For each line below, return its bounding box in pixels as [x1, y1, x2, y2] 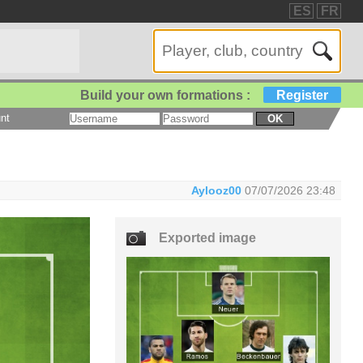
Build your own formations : [80, 88, 251, 102]
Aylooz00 [190, 183, 241, 197]
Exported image [159, 231, 257, 246]
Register [276, 88, 329, 102]
